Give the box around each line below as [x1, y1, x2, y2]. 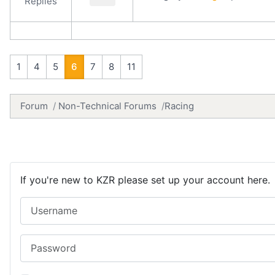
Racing [165, 99, 194, 112]
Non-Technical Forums [58, 99, 157, 112]
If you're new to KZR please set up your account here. [20, 173, 270, 186]
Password [20, 234, 65, 247]
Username [20, 197, 66, 210]
